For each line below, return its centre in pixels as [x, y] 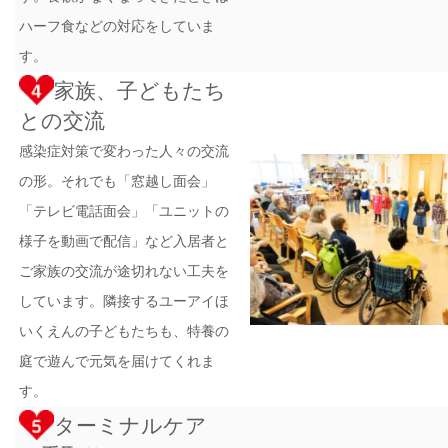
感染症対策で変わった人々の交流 [124, 150]
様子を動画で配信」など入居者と [124, 240]
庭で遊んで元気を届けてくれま [117, 360]
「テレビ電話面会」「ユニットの [124, 210]
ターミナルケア [131, 424]
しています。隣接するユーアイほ [124, 300]
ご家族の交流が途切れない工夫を [124, 270]
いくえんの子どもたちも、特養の [124, 330]
